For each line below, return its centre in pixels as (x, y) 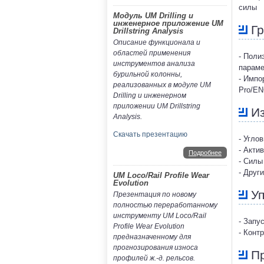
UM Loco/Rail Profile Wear (161, 176)
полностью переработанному (165, 205)
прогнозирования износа (156, 248)
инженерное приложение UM (168, 24)
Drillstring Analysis (148, 31)
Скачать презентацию (150, 135)
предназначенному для (152, 237)
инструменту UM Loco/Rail (160, 216)
